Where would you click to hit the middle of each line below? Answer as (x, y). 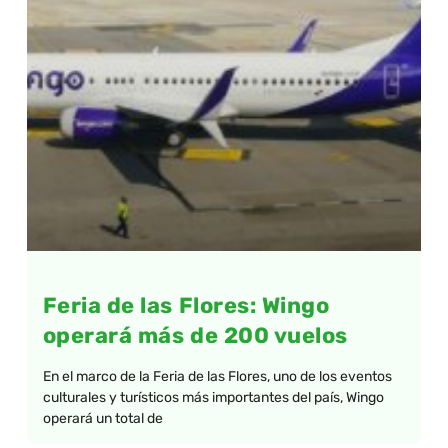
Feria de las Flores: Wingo (186, 306)
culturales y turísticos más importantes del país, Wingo (213, 398)
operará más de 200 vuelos (195, 336)
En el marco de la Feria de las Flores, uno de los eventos (217, 377)
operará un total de (102, 419)
